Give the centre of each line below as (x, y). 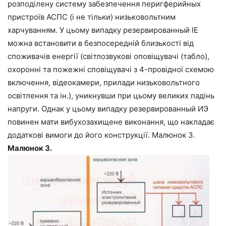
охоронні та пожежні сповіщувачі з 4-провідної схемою (111, 69)
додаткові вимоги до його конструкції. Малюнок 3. (101, 135)
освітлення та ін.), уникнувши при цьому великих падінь (111, 95)
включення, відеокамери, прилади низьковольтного (104, 82)
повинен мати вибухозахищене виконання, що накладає (111, 122)
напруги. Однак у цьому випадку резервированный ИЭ (108, 108)
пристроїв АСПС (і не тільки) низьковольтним (92, 17)
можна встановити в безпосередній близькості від (101, 43)
